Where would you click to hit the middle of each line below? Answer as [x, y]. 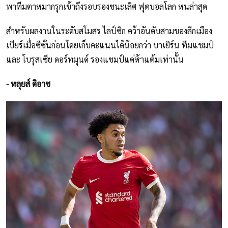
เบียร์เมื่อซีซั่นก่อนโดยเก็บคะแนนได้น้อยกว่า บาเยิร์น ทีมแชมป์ [110, 45]
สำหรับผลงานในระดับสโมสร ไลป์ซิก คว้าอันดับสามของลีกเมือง [109, 31]
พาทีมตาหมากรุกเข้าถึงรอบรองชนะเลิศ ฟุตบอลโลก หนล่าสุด [107, 7]
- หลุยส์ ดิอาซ [28, 84]
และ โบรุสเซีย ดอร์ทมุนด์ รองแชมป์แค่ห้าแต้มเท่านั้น [95, 60]
